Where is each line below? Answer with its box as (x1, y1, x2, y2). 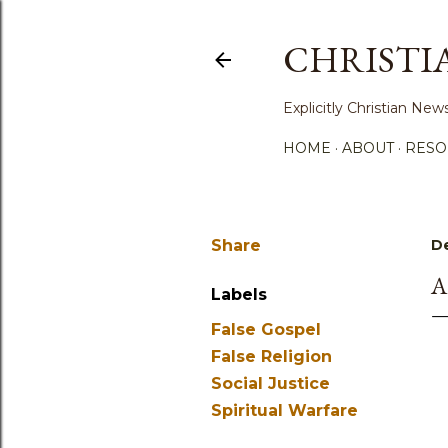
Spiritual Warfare (211, 401, 358, 420)
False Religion (211, 347, 332, 366)
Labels (211, 285, 267, 304)
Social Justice (211, 374, 330, 393)
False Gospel (211, 320, 321, 339)
